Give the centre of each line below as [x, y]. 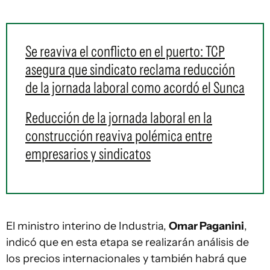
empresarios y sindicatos [88, 154]
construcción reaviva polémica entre [119, 136]
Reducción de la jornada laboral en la [119, 118]
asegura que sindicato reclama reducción [130, 69]
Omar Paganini [206, 226]
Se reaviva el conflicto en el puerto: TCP [125, 51]
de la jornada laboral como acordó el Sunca [135, 87]
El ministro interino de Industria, [87, 226]
